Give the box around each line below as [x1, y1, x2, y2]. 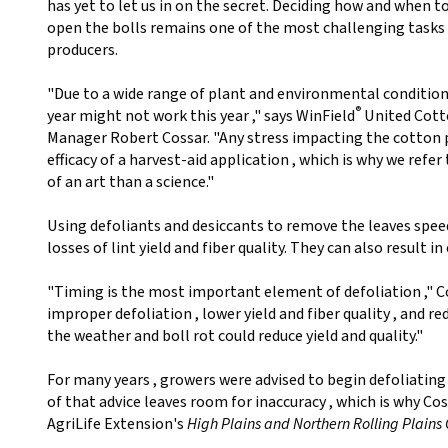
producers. [47, 39, 121, 61]
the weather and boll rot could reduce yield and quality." [47, 325, 426, 347]
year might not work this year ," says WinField [47, 105, 355, 127]
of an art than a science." [47, 171, 217, 193]
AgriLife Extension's [47, 413, 187, 435]
